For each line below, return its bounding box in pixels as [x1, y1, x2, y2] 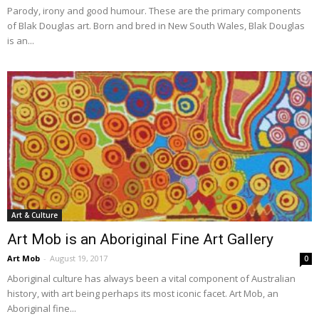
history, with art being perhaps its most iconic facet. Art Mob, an [7, 287, 278, 300]
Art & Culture [11, 210, 58, 221]
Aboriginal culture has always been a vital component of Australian [7, 272, 296, 286]
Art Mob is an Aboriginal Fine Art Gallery [7, 231, 273, 249]
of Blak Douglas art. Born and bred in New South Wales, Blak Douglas [7, 19, 305, 33]
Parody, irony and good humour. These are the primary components [7, 4, 301, 18]
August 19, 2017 [50, 253, 108, 264]
